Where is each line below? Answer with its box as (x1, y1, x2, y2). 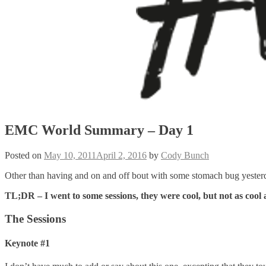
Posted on (5, 150, 44, 160)
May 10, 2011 (44, 150, 96, 160)
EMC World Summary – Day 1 (5, 122, 194, 138)
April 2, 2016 (96, 150, 147, 160)
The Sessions (5, 212, 66, 225)
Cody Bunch (161, 150, 209, 160)
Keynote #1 (5, 237, 50, 248)
